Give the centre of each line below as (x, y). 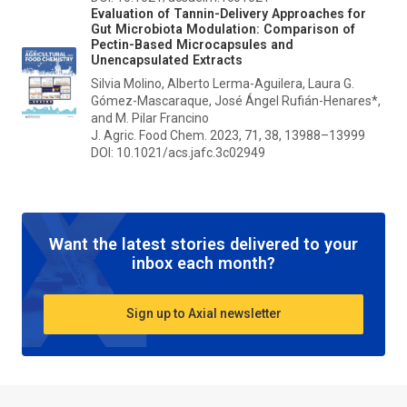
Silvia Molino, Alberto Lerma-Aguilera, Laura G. (223, 83)
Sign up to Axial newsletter (203, 314)
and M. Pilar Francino (150, 118)
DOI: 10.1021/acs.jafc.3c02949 (178, 152)
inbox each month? (203, 263)
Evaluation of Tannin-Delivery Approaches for (228, 13)
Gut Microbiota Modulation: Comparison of (223, 29)
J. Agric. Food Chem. (149, 135)
